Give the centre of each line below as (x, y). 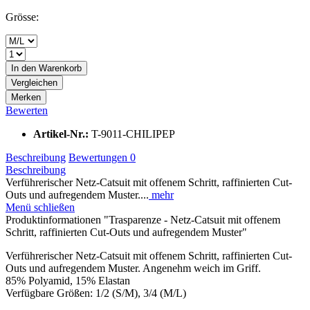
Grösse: (22, 17)
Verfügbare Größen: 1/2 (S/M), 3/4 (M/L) (96, 293)
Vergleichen (34, 82)
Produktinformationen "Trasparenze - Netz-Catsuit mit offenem (143, 219)
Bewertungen (99, 157)
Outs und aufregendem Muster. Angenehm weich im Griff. (133, 268)
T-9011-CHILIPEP (133, 134)
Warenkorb (60, 68)
